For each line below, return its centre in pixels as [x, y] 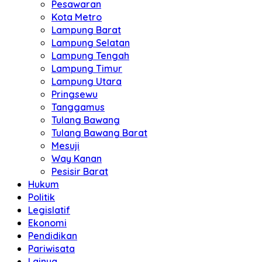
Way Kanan [77, 158]
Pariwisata [51, 249]
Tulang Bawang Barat [99, 133]
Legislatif [49, 210]
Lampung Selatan [91, 43]
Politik [42, 197]
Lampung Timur [87, 68]
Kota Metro [77, 17]
